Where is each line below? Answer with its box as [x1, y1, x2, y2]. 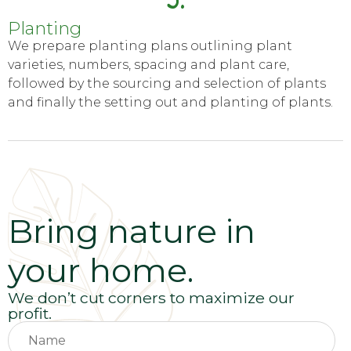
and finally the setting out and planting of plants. [8, 95, 333, 110]
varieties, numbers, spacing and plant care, [8, 57, 289, 73]
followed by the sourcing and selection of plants [8, 76, 326, 92]
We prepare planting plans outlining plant [8, 38, 292, 54]
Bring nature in [8, 211, 255, 252]
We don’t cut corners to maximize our [8, 288, 295, 308]
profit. [8, 304, 52, 324]
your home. [8, 250, 194, 291]
